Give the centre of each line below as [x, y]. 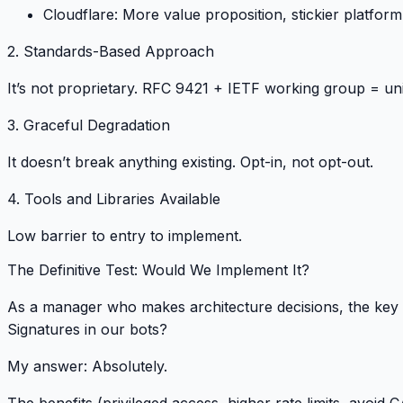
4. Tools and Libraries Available [114, 198]
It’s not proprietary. [75, 88]
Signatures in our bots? [87, 330]
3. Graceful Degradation [89, 125]
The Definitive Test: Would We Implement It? [158, 270]
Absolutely [128, 367]
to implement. [194, 235]
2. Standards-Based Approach [111, 51]
